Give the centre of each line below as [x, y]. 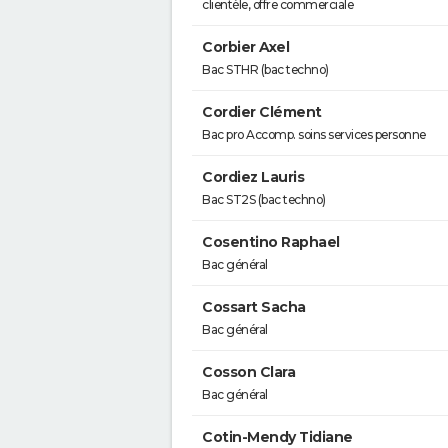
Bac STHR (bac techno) [265, 69]
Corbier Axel [245, 47]
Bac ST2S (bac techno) [264, 199]
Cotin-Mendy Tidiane [277, 437]
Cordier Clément [262, 112]
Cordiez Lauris [253, 177]
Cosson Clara [248, 372]
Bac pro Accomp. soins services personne [314, 134]
